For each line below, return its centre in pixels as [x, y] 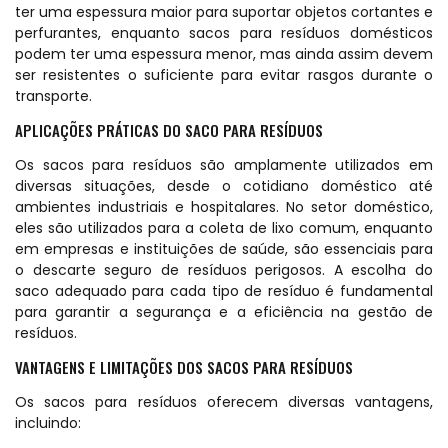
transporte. [53, 95]
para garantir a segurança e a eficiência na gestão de [224, 311]
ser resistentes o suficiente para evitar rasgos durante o [224, 74]
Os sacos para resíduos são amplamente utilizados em [224, 164]
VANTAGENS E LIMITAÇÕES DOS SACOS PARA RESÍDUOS [184, 367]
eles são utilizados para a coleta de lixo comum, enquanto [224, 227]
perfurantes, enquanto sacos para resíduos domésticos [224, 32]
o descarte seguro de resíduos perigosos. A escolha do [224, 269]
